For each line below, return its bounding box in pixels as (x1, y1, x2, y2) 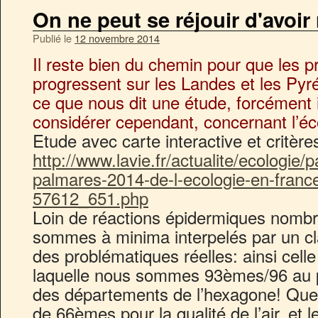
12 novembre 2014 (75, 31, 160, 45)
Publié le (33, 31, 72, 45)
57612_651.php (33, 185, 148, 210)
